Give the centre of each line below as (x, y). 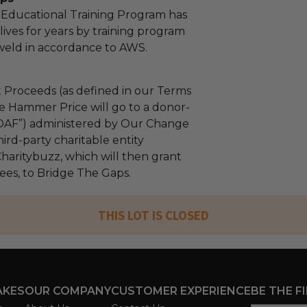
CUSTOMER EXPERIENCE (181, 291)
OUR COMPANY (68, 291)
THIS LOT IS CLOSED (153, 215)
